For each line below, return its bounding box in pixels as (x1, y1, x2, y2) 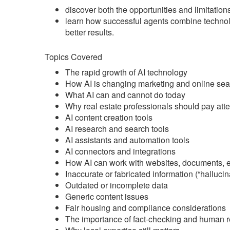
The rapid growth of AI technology (65, 66, 187, 78)
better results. (65, 26, 114, 38)
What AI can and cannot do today (65, 89, 185, 101)
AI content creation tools (65, 111, 152, 123)
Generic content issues (65, 190, 148, 202)
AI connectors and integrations (65, 145, 176, 157)
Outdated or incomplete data (65, 179, 168, 191)
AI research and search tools (65, 123, 169, 135)
